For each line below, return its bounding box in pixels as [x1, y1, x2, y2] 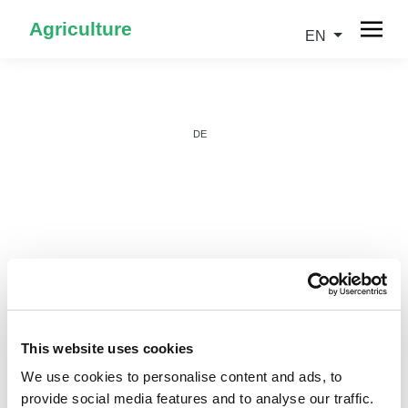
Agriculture [29, 18, 132, 40]
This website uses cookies [21, 340, 194, 356]
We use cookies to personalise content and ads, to [21, 369, 342, 384]
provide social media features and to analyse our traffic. [21, 391, 374, 406]
